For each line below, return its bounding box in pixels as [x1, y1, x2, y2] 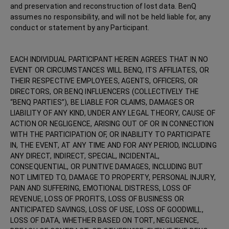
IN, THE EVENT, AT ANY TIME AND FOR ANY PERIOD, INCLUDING [10, 141, 217, 149]
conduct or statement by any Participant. [10, 24, 150, 32]
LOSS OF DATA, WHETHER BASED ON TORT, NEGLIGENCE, [10, 216, 199, 224]
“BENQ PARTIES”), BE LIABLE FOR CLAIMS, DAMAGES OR [10, 98, 195, 106]
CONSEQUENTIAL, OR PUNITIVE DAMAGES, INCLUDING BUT [10, 163, 203, 171]
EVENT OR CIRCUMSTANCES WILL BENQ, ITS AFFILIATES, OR [10, 66, 209, 74]
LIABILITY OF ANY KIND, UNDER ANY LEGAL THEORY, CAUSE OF [10, 109, 216, 117]
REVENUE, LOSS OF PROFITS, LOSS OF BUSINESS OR [10, 195, 185, 203]
